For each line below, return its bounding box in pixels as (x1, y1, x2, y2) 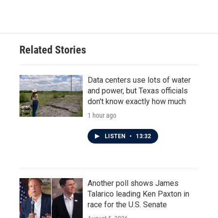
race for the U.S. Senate (88, 200, 167, 209)
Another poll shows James (88, 178, 179, 188)
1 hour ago (88, 111, 116, 119)
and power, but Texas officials (88, 86, 188, 95)
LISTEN (105, 132, 127, 140)
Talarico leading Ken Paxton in (88, 189, 189, 199)
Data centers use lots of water (88, 75, 191, 85)
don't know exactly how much (88, 96, 186, 106)
